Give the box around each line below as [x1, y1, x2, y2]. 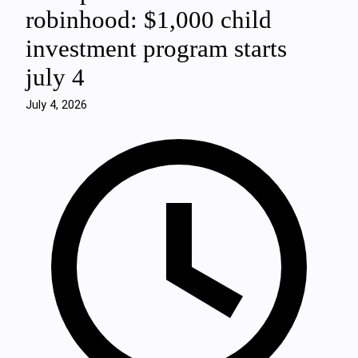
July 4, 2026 [26, 98, 87, 111]
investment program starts [26, 35, 287, 62]
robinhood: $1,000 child [26, 6, 272, 34]
